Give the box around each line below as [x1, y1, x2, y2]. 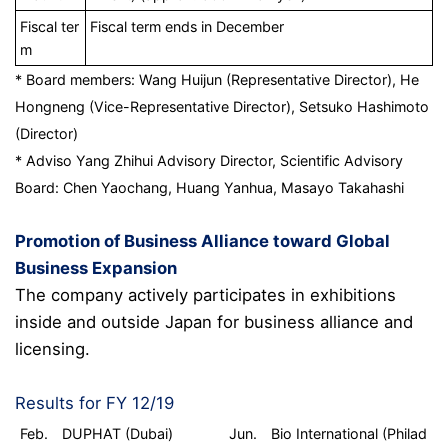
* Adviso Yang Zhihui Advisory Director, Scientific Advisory [15, 151, 403, 169]
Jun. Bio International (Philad [229, 424, 428, 442]
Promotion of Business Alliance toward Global [15, 230, 390, 251]
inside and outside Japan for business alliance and [15, 311, 413, 332]
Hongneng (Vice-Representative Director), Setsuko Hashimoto [15, 97, 429, 115]
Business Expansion [15, 257, 177, 278]
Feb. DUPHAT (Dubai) [20, 424, 174, 442]
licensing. [15, 338, 90, 359]
